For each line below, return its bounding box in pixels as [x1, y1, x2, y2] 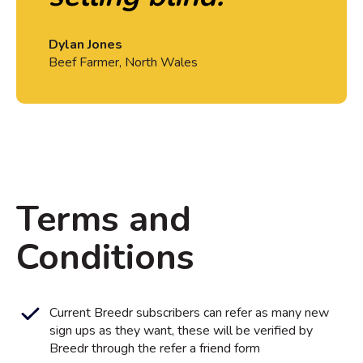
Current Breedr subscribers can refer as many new [49, 304, 330, 322]
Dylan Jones [49, 35, 122, 53]
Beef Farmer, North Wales [49, 53, 198, 71]
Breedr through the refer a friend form [49, 340, 261, 358]
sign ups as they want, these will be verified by [49, 322, 314, 340]
